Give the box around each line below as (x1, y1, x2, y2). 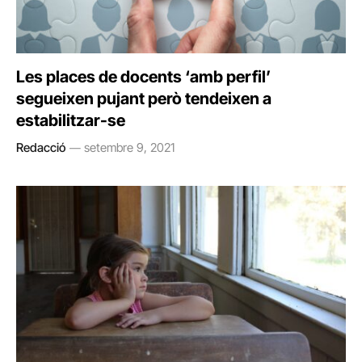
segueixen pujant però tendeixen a (16, 89, 271, 108)
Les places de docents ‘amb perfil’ (16, 67, 271, 86)
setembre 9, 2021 (84, 140, 175, 155)
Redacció (16, 140, 65, 155)
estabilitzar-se (16, 111, 125, 130)
